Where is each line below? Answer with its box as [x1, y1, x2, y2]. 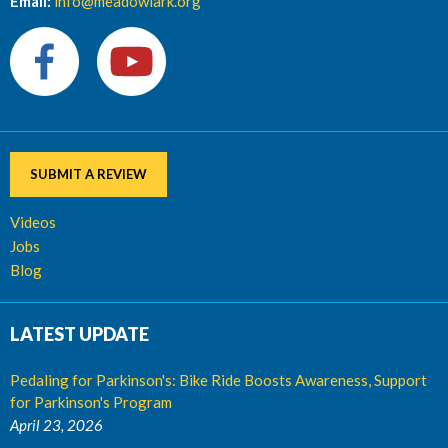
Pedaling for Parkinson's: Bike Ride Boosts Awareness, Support [10, 370, 427, 389]
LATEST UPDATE [10, 322, 149, 345]
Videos [10, 212, 56, 231]
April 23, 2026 [10, 415, 103, 434]
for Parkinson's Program [10, 392, 172, 411]
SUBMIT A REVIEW [30, 165, 147, 182]
